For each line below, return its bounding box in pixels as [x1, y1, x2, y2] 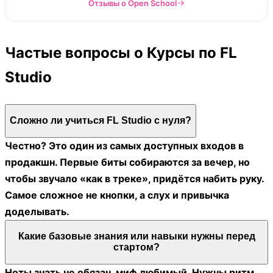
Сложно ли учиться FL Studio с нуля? [10, 115, 191, 126]
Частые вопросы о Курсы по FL [5, 43, 237, 62]
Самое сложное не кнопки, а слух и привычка [5, 188, 229, 201]
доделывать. [5, 205, 69, 218]
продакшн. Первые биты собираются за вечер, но [5, 155, 250, 168]
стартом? [113, 242, 160, 253]
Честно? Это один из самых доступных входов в [5, 139, 244, 152]
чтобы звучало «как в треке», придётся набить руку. [5, 172, 264, 185]
